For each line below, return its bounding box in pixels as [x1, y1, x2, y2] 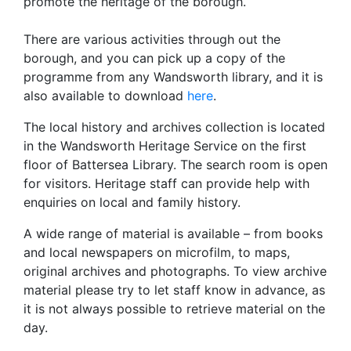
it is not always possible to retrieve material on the [24, 301, 325, 317]
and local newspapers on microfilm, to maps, [24, 244, 290, 260]
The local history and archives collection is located [24, 119, 325, 135]
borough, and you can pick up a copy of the [24, 50, 285, 66]
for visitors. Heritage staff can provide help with [24, 175, 309, 191]
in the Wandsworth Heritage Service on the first [24, 138, 306, 154]
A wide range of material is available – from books [24, 226, 323, 241]
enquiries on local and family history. [24, 194, 241, 210]
